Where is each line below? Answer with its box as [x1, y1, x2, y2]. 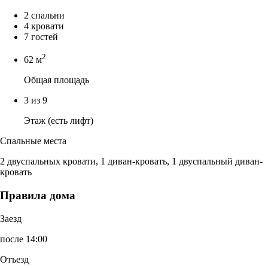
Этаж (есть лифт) [24, 115, 93, 126]
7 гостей [24, 31, 58, 42]
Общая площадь [24, 75, 89, 86]
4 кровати [24, 20, 64, 31]
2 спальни [24, 10, 65, 20]
